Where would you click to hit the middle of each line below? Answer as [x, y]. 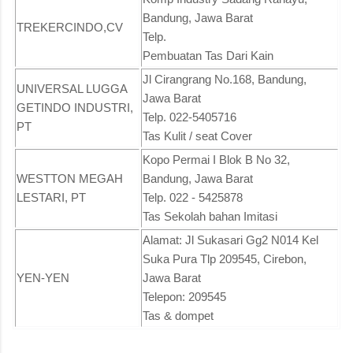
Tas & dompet [178, 315]
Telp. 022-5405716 [190, 117]
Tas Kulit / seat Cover [197, 136]
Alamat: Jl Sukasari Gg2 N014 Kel [230, 240]
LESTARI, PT [51, 197]
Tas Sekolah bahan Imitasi [210, 216]
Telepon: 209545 [184, 296]
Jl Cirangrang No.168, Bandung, [225, 79]
